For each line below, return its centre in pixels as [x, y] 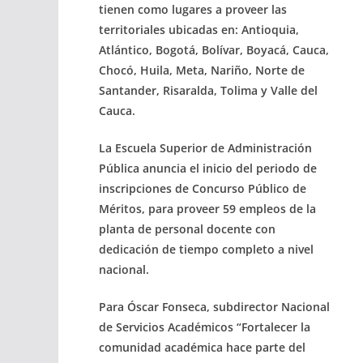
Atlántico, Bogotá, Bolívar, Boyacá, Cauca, [214, 49]
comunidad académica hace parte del [202, 347]
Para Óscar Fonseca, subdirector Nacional [214, 306]
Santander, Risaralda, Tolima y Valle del [208, 90]
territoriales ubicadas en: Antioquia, [199, 29]
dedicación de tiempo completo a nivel [206, 249]
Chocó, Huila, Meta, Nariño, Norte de [202, 70]
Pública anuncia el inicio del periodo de [208, 168]
